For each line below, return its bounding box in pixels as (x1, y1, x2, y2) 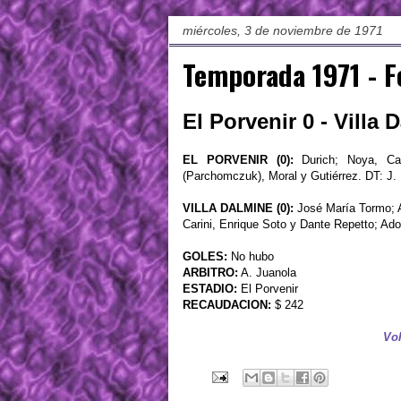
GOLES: (183, 250, 227, 264)
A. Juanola (238, 266, 296, 280)
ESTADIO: (183, 282, 237, 296)
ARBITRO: (183, 266, 238, 280)
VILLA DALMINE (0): (183, 201, 294, 216)
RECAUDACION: (183, 298, 271, 312)
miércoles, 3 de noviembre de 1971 (183, 23, 383, 38)
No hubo (227, 250, 274, 264)
